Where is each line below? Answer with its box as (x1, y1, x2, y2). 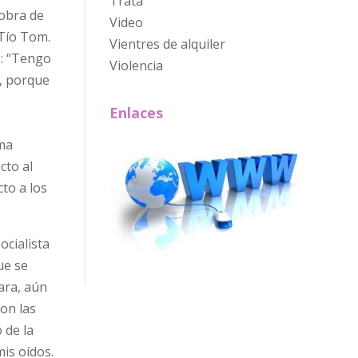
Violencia (109, 57, 163, 75)
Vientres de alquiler (109, 35, 225, 54)
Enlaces (109, 103, 163, 123)
